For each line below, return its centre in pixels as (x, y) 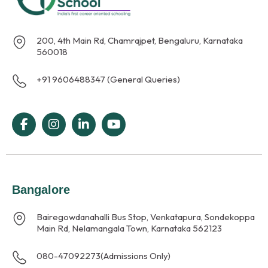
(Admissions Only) (136, 256)
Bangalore (41, 190)
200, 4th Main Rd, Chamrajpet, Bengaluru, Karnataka (140, 41)
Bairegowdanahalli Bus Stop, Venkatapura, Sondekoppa (146, 217)
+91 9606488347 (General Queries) (109, 80)
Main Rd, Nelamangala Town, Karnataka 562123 (130, 229)
